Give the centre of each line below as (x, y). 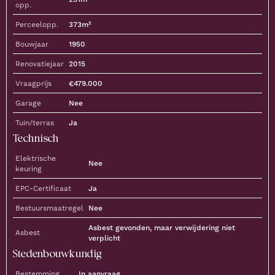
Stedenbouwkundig (57, 253)
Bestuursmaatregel (49, 208)
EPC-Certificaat (43, 188)
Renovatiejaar (40, 64)
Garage (28, 103)
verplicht (104, 238)
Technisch (36, 137)
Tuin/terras (35, 122)
